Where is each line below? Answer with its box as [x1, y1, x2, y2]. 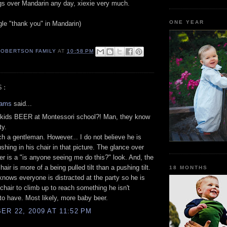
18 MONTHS [169, 164, 208, 170]
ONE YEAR [169, 19, 205, 25]
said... [12, 99, 32, 107]
